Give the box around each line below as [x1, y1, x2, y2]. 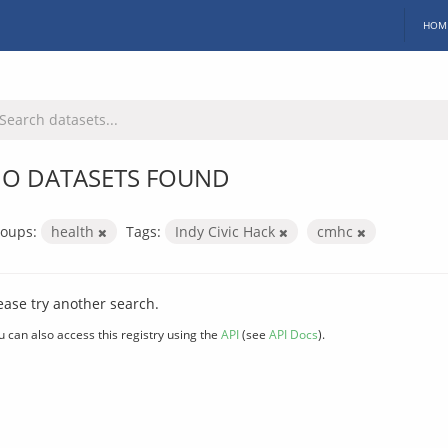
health [51, 221, 98, 241]
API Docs [269, 325, 318, 342]
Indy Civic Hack [175, 221, 279, 241]
